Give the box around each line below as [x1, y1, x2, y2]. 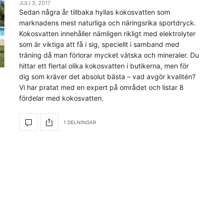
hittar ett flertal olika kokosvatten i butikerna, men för [19, 62, 189, 70]
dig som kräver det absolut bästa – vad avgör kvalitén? [19, 72, 196, 81]
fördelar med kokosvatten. [19, 94, 104, 102]
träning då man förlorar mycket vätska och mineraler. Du [19, 51, 199, 59]
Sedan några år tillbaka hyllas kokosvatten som [19, 8, 170, 16]
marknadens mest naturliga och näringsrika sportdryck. [19, 19, 196, 27]
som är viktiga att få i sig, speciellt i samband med [19, 40, 179, 48]
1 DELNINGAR [64, 119, 96, 125]
